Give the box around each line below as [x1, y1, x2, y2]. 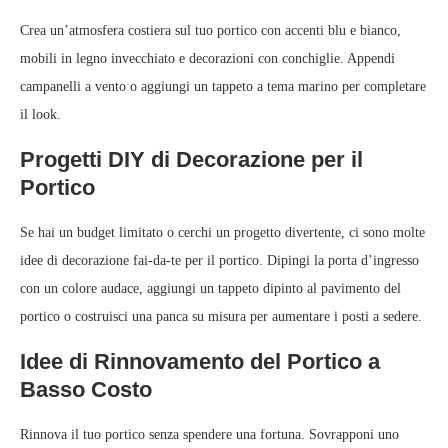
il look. [20, 107, 61, 123]
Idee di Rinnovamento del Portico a [20, 349, 380, 375]
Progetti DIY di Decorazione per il [20, 147, 363, 173]
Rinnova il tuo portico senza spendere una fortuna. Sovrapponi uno [20, 427, 399, 443]
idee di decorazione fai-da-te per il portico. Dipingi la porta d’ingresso [20, 253, 419, 269]
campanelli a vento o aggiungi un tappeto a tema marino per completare [20, 79, 426, 95]
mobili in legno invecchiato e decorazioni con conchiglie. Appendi [20, 51, 395, 67]
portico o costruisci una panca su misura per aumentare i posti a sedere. [20, 309, 422, 325]
